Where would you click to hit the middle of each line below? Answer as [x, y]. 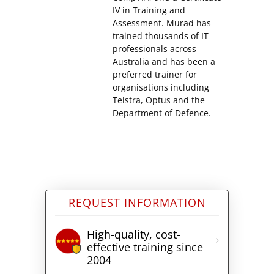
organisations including [161, 87]
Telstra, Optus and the [159, 100]
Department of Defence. [162, 113]
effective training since [145, 247]
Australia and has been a [164, 61]
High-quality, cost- [133, 234]
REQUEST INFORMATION [137, 202]
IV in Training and [149, 10]
